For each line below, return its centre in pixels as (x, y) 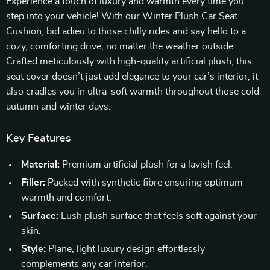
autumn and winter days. (58, 107)
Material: (40, 165)
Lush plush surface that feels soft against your (158, 216)
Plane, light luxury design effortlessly (125, 249)
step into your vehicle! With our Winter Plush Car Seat (122, 16)
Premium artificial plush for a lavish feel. (146, 165)
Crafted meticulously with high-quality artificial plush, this (129, 61)
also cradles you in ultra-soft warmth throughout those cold (133, 92)
